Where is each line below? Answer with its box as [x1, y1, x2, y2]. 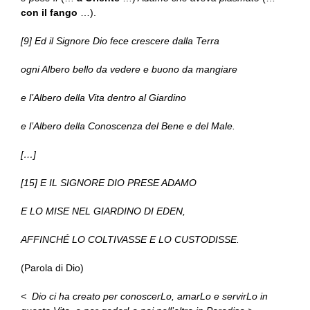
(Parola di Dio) [21, 262, 84, 274]
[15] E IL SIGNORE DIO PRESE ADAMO [21, 177, 197, 189]
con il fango [21, 7, 77, 19]
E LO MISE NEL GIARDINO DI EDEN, [21, 206, 185, 217]
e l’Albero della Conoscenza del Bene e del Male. [21, 120, 235, 132]
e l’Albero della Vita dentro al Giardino [21, 92, 186, 104]
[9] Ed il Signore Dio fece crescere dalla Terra [21, 35, 219, 47]
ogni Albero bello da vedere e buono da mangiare [21, 64, 237, 75]
